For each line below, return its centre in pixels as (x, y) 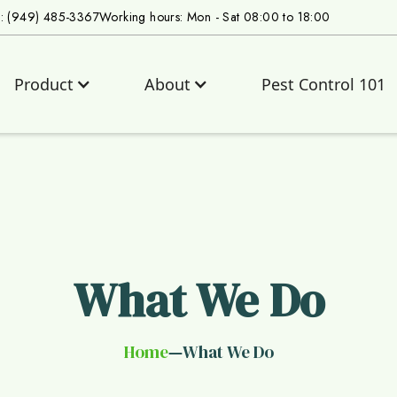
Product (44, 84)
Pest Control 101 (323, 84)
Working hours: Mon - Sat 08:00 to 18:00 (215, 17)
